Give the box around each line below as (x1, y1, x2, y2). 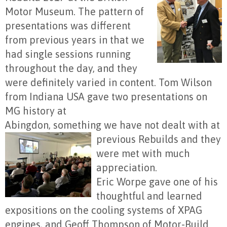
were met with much (96, 147, 190, 160)
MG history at (5, 105, 66, 117)
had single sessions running (5, 48, 131, 60)
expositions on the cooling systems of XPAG (5, 204, 202, 216)
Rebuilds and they (138, 133, 221, 145)
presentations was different (5, 20, 131, 32)
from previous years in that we (5, 34, 144, 46)
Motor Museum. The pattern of (5, 6, 144, 18)
